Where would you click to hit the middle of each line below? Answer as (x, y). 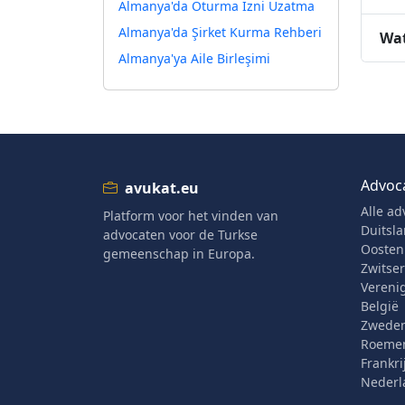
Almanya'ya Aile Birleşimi (194, 58)
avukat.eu (162, 188)
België (380, 306)
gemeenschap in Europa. (179, 254)
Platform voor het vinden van (191, 216)
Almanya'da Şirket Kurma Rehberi (220, 32)
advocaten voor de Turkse (180, 235)
